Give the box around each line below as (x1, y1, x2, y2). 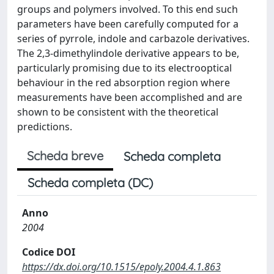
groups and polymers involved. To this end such (17, 2, 238, 16)
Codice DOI (22, 245, 75, 259)
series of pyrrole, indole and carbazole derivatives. (17, 31, 250, 45)
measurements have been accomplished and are (17, 90, 242, 104)
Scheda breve (27, 147, 103, 163)
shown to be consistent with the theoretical (17, 105, 218, 119)
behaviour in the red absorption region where (17, 75, 230, 89)
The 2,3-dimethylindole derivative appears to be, (17, 46, 239, 60)
